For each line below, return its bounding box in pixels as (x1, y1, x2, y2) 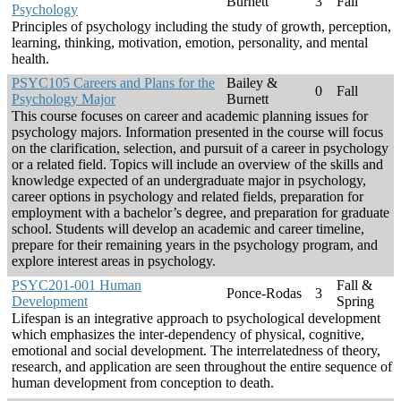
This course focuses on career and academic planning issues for (12, 108, 368, 124)
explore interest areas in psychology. (12, 253, 216, 269)
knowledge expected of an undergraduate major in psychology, (12, 173, 366, 189)
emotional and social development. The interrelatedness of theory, (12, 343, 380, 359)
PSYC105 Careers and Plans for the (12, 75, 215, 91)
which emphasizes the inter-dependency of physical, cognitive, (12, 327, 364, 343)
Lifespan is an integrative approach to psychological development (12, 311, 380, 327)
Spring (337, 294, 374, 310)
